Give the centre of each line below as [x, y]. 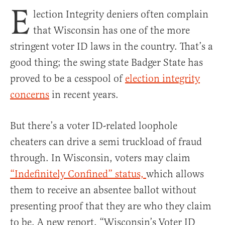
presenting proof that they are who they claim [111, 206]
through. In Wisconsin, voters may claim [100, 158]
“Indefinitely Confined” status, [78, 174]
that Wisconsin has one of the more [111, 31]
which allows [175, 174]
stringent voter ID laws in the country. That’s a [111, 47]
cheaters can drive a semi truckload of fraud [106, 142]
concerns [30, 95]
